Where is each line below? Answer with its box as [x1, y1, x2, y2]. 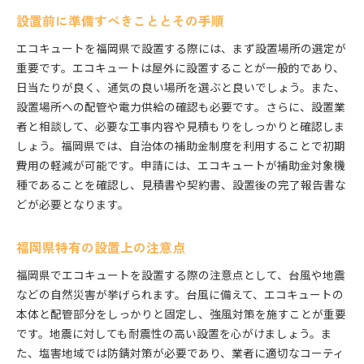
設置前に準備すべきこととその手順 [16, 11, 224, 31]
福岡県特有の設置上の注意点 [16, 238, 185, 258]
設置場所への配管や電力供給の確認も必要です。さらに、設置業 [16, 98, 345, 115]
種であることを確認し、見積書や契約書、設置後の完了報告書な [16, 176, 346, 193]
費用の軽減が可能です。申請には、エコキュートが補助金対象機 [16, 157, 345, 174]
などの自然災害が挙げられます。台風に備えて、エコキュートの [16, 286, 344, 303]
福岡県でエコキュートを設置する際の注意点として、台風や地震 [16, 266, 345, 284]
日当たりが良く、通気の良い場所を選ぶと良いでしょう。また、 [16, 79, 345, 96]
